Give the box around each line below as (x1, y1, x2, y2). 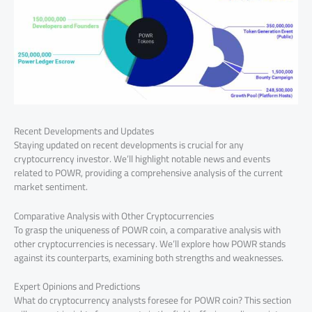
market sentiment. (14, 177, 88, 196)
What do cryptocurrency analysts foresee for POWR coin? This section (14, 291, 291, 310)
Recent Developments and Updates (14, 121, 154, 140)
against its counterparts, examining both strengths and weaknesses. (14, 248, 283, 267)
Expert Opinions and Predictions (14, 277, 140, 296)
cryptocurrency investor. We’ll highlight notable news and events (14, 149, 270, 168)
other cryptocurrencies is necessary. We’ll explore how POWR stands (14, 234, 286, 253)
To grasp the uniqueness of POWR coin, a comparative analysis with (14, 220, 281, 239)
